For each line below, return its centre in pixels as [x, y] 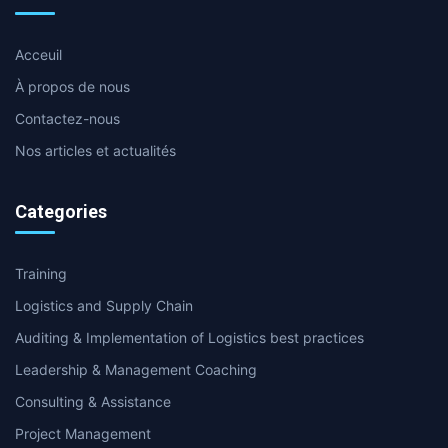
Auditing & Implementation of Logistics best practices [189, 337]
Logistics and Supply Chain [104, 305]
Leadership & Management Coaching [136, 369]
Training [41, 273]
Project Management [83, 433]
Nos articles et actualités [95, 150]
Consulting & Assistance [93, 401]
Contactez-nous [67, 118]
